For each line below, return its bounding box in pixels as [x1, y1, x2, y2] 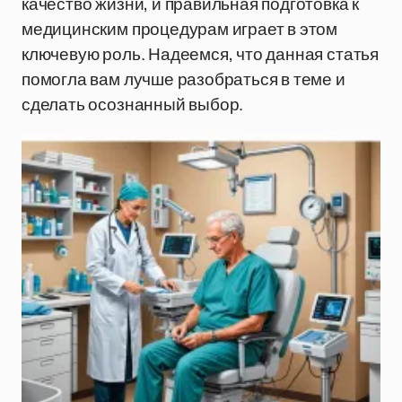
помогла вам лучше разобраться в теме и [22, 67, 345, 91]
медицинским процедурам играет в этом [22, 17, 338, 40]
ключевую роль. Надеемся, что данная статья [22, 42, 379, 66]
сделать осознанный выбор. [22, 92, 244, 116]
